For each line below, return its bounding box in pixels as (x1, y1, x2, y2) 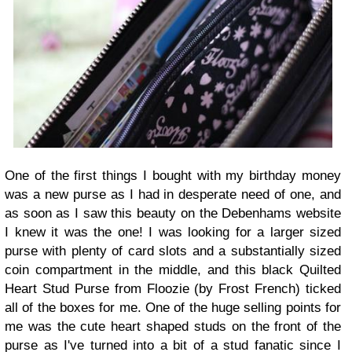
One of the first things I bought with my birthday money (5, 168, 341, 184)
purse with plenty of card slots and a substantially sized (5, 244, 341, 259)
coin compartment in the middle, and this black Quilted (5, 262, 341, 278)
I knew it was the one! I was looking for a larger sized (5, 225, 341, 240)
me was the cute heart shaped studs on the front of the (5, 319, 341, 335)
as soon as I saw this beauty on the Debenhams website (5, 206, 341, 222)
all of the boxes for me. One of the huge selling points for (5, 300, 341, 316)
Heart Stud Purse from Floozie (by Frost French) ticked (5, 281, 341, 297)
